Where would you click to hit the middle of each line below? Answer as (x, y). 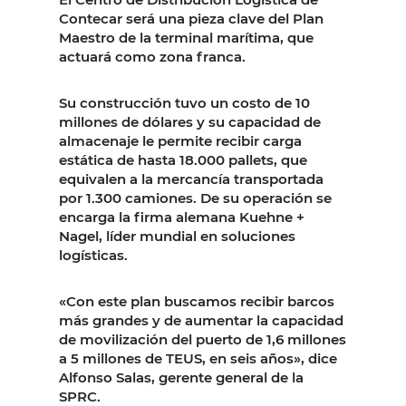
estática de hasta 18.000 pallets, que (183, 159)
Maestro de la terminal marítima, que (186, 37)
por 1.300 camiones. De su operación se (195, 198)
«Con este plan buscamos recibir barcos (197, 301)
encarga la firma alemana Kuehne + (182, 217)
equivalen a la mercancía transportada (191, 179)
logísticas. (93, 255)
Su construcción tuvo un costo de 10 (184, 102)
